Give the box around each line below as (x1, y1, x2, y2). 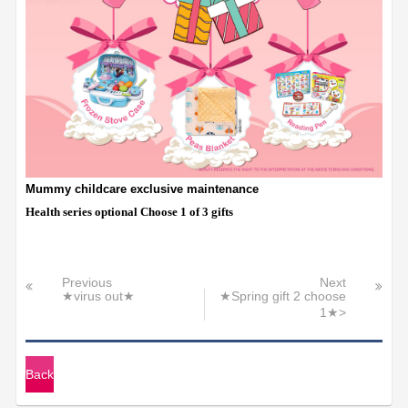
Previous (62, 275, 113, 290)
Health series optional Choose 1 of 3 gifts (25, 204, 234, 219)
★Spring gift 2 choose (219, 289, 346, 303)
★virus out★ (62, 289, 136, 303)
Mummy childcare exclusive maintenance (25, 181, 260, 196)
